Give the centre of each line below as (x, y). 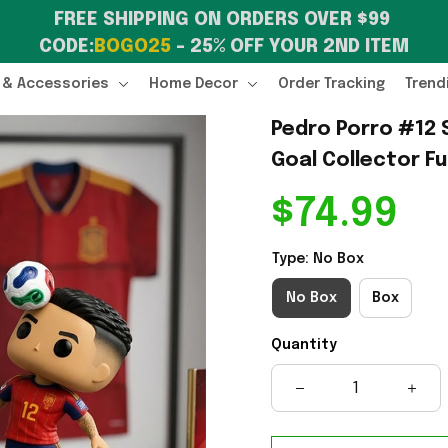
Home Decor (194, 83)
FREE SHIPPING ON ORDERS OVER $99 (221, 20)
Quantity (303, 345)
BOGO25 (132, 47)
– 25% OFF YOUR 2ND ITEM (290, 47)
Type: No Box (317, 259)
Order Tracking (332, 83)
